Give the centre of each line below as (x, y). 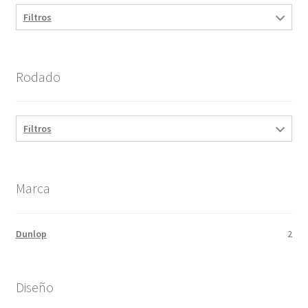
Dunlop (31, 233)
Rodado (38, 76)
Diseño (34, 287)
